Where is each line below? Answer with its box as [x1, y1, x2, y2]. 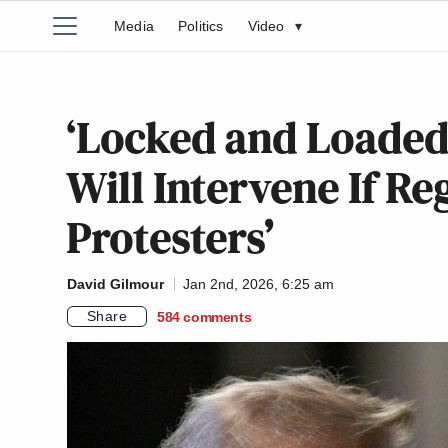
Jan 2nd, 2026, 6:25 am [183, 276, 334, 292]
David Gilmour [67, 276, 164, 292]
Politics [178, 18, 224, 34]
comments [183, 308, 252, 325]
